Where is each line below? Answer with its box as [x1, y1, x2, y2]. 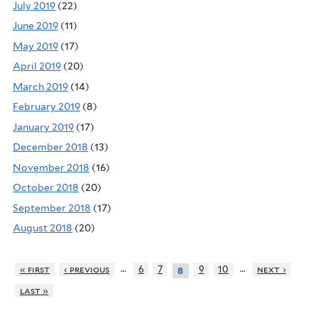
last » [19, 285, 49, 296]
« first [19, 263, 50, 275]
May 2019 [13, 40, 58, 52]
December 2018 [13, 141, 88, 153]
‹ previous [63, 263, 110, 275]
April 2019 [13, 60, 61, 72]
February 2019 [13, 101, 80, 113]
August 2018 [13, 222, 72, 234]
